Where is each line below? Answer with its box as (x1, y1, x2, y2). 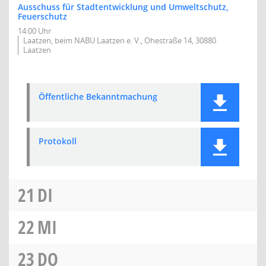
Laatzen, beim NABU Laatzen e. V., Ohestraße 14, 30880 (23, 35, 216, 46)
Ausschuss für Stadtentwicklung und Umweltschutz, (18, 1, 229, 12)
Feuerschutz (18, 11, 67, 22)
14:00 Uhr (18, 26, 51, 36)
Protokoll (39, 135, 77, 147)
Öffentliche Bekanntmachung (39, 91, 157, 102)
